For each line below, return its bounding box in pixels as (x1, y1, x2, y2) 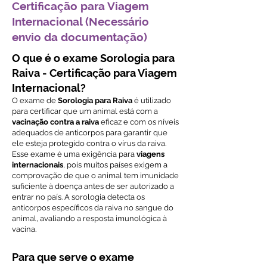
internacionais (12, 160, 63, 169)
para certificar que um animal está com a (12, 107, 158, 116)
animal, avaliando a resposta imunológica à (12, 214, 167, 223)
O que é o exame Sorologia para (12, 52, 175, 64)
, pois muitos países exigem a (63, 160, 167, 169)
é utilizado (132, 96, 171, 105)
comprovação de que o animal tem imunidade (12, 171, 179, 180)
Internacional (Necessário (12, 15, 149, 28)
